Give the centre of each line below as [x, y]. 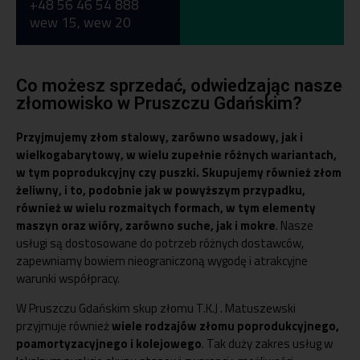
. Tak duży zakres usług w [267, 344]
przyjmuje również [63, 326]
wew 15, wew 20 [81, 22]
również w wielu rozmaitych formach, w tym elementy [166, 208]
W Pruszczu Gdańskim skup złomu [106, 309]
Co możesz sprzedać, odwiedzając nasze [179, 86]
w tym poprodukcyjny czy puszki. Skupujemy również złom [179, 173]
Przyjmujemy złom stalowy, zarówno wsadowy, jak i [160, 137]
